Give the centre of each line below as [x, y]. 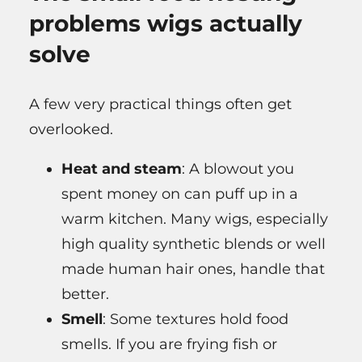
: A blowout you [238, 168]
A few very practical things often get [160, 104]
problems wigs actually [166, 23]
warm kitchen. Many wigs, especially [195, 219]
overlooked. [71, 129]
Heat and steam [122, 168]
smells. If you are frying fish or [169, 344]
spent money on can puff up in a [180, 194]
